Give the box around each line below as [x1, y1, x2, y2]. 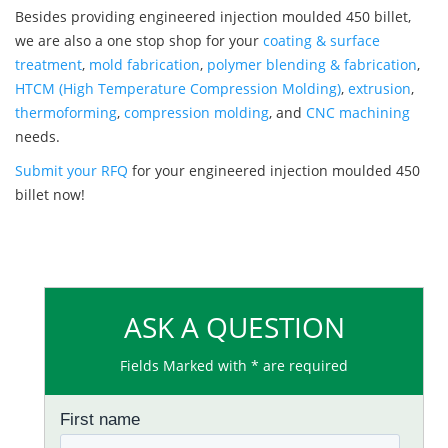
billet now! [15, 185, 85, 205]
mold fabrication [89, 55, 200, 75]
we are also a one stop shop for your [15, 31, 263, 51]
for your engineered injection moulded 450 [128, 161, 420, 181]
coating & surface [263, 31, 380, 51]
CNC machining [306, 103, 410, 123]
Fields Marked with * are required [120, 356, 348, 376]
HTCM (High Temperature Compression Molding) [15, 79, 341, 99]
